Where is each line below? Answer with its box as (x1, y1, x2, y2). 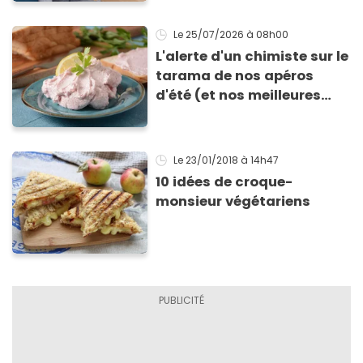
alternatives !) (156, 105, 259, 124)
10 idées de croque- (156, 173, 293, 192)
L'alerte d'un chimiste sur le (156, 46, 349, 66)
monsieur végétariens (156, 192, 311, 211)
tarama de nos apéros (156, 66, 314, 85)
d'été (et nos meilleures (156, 85, 322, 105)
